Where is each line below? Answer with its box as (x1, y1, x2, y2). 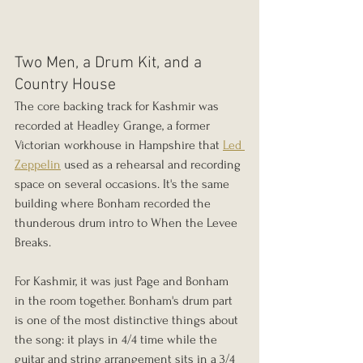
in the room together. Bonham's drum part (15, 293, 236, 308)
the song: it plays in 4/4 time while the (15, 331, 220, 347)
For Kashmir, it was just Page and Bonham (15, 273, 232, 288)
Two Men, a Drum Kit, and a (15, 53, 206, 73)
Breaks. (15, 234, 54, 250)
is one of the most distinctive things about (15, 312, 241, 327)
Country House (15, 75, 116, 95)
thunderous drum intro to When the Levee (15, 215, 241, 230)
